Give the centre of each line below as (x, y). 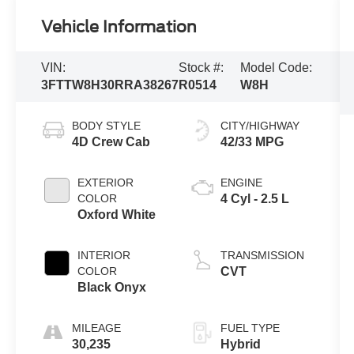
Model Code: (276, 68)
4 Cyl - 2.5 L (254, 198)
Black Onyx (112, 287)
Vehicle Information (119, 27)
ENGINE (241, 182)
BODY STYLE (107, 125)
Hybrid (240, 344)
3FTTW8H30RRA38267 (110, 85)
